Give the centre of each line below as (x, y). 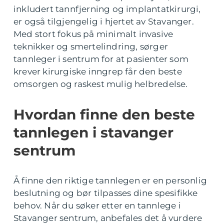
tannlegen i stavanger (93, 133)
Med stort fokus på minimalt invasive (93, 34)
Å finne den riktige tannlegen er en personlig (110, 181)
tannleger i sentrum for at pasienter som (101, 59)
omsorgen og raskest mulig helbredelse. (101, 84)
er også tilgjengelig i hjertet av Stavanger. (104, 22)
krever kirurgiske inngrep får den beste (98, 72)
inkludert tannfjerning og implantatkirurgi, (107, 9)
